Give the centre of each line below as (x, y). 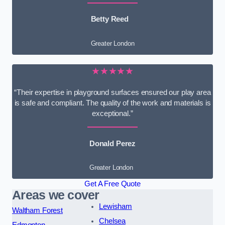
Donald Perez (113, 143)
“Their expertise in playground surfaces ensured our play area (113, 93)
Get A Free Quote (113, 184)
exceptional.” (113, 114)
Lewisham (116, 207)
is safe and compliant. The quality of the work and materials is (113, 103)
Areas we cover (56, 195)
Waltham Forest (37, 211)
